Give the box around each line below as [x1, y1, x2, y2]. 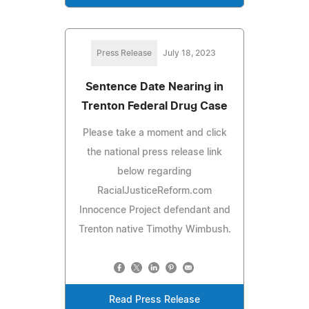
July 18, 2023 [162, 49, 216, 58]
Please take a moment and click [82, 128, 227, 139]
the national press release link [87, 148, 222, 158]
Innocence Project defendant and [79, 206, 230, 216]
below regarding [117, 167, 192, 177]
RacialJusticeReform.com [97, 186, 212, 197]
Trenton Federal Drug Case [81, 101, 228, 112]
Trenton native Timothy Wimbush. [78, 225, 231, 235]
